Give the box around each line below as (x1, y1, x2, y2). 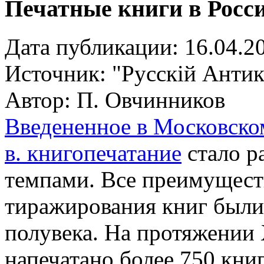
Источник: (5, 60, 112, 86)
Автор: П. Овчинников (5, 87, 225, 113)
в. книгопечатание (5, 140, 181, 166)
